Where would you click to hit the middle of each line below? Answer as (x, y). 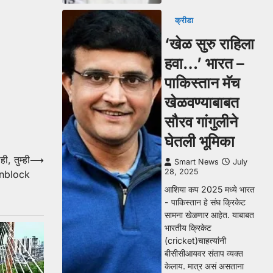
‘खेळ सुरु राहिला (209, 44)
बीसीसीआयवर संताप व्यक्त (204, 253)
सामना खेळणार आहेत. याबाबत (209, 215)
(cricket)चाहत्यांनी (195, 240)
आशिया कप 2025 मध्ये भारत (210, 189)
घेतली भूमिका (200, 141)
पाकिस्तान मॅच (202, 83)
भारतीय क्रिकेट (188, 228)
